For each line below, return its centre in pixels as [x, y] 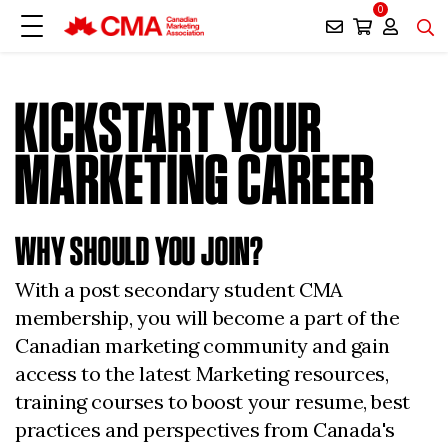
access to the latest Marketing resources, [202, 373]
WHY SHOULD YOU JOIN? [139, 251]
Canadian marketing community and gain [202, 345]
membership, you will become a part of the [207, 317]
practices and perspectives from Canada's [205, 429]
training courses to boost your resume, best [212, 401]
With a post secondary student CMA [179, 289]
